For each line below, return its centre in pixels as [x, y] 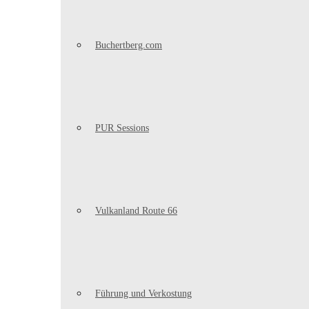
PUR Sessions [122, 128]
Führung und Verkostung [143, 293]
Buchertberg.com [129, 45]
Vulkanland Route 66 [136, 211]
